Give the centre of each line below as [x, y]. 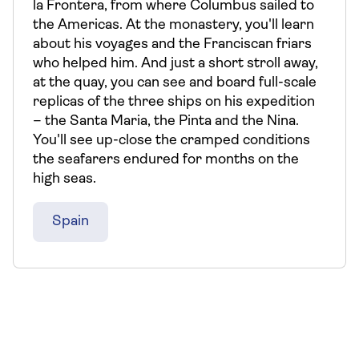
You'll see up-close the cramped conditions [171, 141]
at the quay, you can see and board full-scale [175, 83]
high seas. [65, 179]
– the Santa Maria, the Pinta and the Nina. [166, 121]
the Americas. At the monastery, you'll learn [173, 25]
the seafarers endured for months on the [166, 160]
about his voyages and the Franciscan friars [172, 44]
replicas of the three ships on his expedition [174, 102]
